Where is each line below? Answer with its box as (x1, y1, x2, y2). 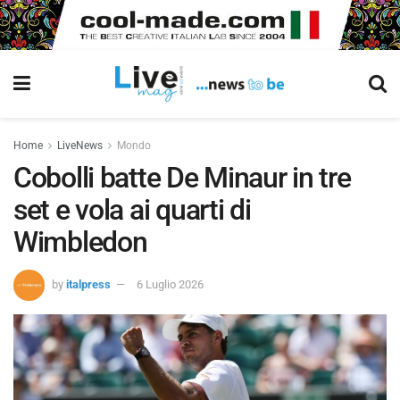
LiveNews (57, 139, 103, 152)
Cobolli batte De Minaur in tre (13, 161, 351, 195)
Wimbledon (13, 225, 147, 259)
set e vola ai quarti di (13, 193, 251, 227)
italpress (66, 277, 111, 291)
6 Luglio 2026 (137, 277, 204, 291)
